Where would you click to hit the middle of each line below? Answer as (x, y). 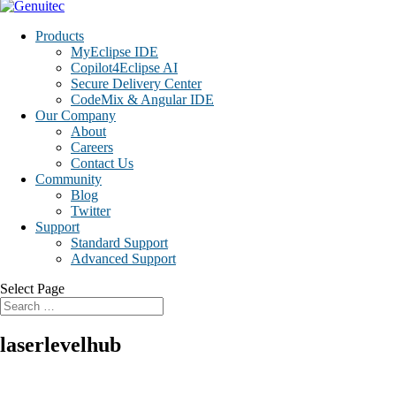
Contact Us (102, 163)
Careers (92, 147)
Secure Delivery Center (136, 84)
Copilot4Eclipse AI (124, 68)
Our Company (76, 115)
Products (60, 36)
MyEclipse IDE (114, 52)
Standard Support (119, 243)
